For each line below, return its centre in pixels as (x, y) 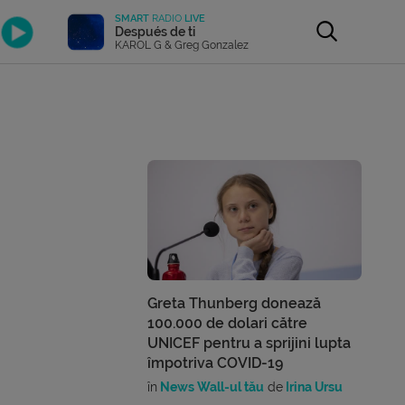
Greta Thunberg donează (235, 304)
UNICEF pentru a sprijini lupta (250, 344)
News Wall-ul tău (211, 387)
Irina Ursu (313, 387)
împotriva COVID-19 (216, 363)
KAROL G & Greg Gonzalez (182, 45)
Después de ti (155, 31)
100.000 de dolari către (228, 324)
